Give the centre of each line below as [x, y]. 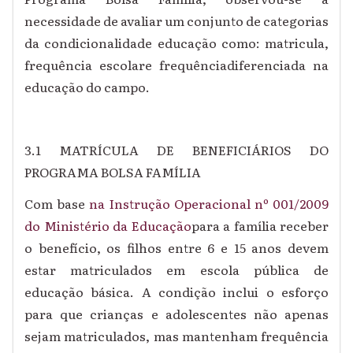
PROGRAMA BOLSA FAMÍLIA [113, 172]
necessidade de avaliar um [106, 21]
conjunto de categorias [258, 21]
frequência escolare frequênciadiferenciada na [176, 65]
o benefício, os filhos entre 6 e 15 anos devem [176, 248]
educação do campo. [87, 87]
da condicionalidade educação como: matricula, [176, 43]
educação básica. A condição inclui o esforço [176, 292]
